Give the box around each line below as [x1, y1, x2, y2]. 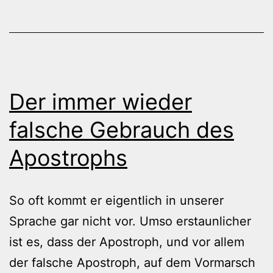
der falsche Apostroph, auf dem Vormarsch [9, 255, 255, 270]
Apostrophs [9, 144, 127, 171]
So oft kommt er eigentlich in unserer [9, 193, 224, 208]
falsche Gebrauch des [9, 116, 234, 143]
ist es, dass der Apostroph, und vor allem [9, 234, 244, 249]
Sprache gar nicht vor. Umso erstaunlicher [9, 213, 251, 229]
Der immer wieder [9, 88, 192, 115]
